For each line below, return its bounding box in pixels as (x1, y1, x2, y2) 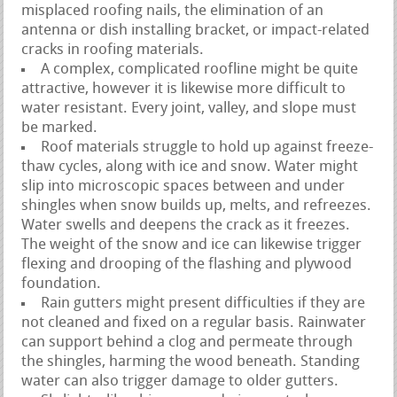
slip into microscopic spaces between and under (21, 178, 346, 194)
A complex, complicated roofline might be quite (41, 61, 359, 77)
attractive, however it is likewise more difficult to (21, 81, 346, 97)
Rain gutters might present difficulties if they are (41, 295, 366, 311)
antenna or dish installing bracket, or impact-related (21, 22, 370, 38)
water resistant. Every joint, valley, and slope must (21, 100, 357, 116)
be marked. (21, 120, 98, 136)
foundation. (21, 276, 102, 292)
